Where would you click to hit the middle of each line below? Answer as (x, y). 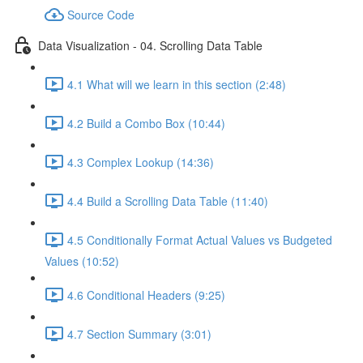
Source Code (101, 14)
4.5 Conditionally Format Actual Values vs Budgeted (200, 239)
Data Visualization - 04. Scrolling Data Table (150, 45)
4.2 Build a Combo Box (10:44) (146, 123)
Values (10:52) (82, 261)
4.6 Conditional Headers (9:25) (146, 295)
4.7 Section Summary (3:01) (139, 333)
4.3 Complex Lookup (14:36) (141, 162)
